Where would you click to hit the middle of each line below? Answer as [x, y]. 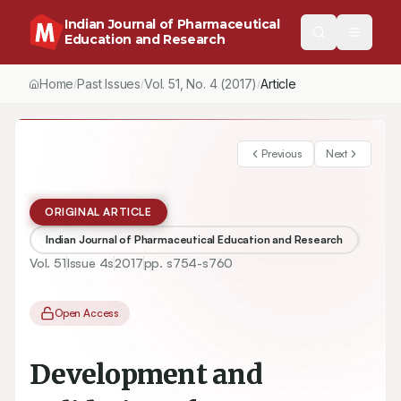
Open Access [87, 313]
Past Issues [109, 84]
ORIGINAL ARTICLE [98, 212]
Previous [282, 154]
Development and [146, 374]
